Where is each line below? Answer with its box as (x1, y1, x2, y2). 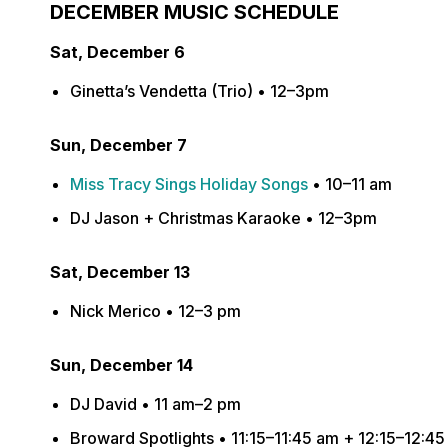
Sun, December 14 (50, 355, 193, 375)
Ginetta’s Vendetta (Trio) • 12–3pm (70, 81, 329, 101)
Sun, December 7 (50, 135, 191, 155)
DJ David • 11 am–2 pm (70, 394, 241, 414)
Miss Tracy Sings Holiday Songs (70, 174, 308, 194)
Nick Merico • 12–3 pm (70, 301, 241, 321)
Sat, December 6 (50, 42, 185, 62)
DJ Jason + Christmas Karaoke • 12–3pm (70, 208, 377, 228)
